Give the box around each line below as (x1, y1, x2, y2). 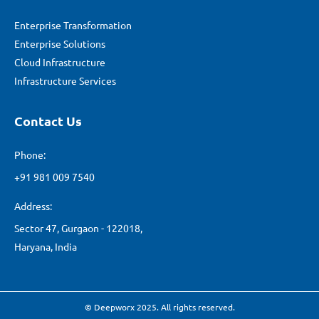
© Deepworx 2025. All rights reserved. (84, 300, 235, 313)
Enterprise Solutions (14, 36, 105, 50)
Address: (14, 199, 52, 212)
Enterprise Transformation (14, 18, 132, 31)
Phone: (14, 147, 46, 161)
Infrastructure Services (14, 73, 116, 87)
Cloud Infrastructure (14, 55, 105, 68)
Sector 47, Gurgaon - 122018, (14, 221, 142, 234)
